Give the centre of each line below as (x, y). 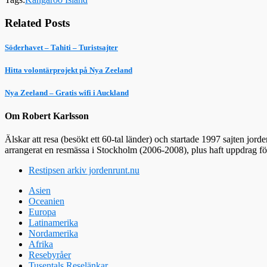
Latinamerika (53, 223)
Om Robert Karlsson (47, 116)
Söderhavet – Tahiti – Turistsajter (61, 47)
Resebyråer (50, 255)
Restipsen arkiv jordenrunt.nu (84, 170)
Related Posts (37, 23)
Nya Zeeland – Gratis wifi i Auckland (67, 93)
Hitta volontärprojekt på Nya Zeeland (69, 70)
